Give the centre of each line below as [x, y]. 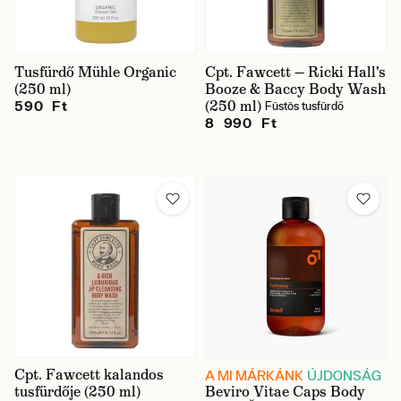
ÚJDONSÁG [344, 375]
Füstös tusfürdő [304, 106]
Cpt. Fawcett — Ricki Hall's [295, 72]
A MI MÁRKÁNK [254, 375]
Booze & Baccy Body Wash [295, 89]
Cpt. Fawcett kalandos [89, 375]
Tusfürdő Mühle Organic [95, 72]
